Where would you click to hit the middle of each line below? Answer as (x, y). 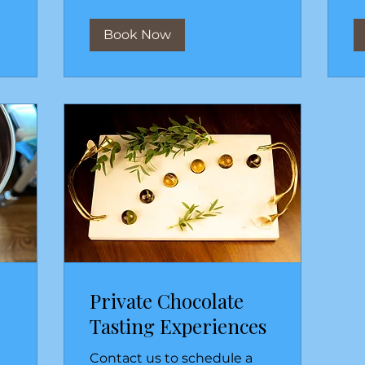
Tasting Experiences (178, 325)
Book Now (137, 35)
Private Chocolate (167, 300)
